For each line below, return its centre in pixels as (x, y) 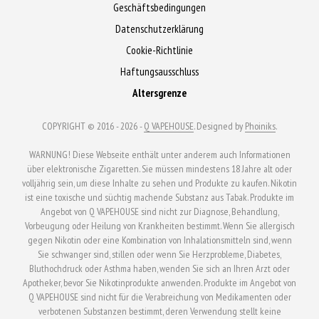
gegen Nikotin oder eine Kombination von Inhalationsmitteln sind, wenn (159, 240)
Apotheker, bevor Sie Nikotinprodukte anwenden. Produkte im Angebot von (159, 283)
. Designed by (219, 126)
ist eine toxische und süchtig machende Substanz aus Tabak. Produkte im (159, 198)
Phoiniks (260, 126)
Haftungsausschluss (159, 72)
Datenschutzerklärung (159, 29)
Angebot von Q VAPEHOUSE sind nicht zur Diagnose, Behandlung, (159, 212)
